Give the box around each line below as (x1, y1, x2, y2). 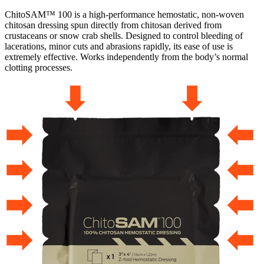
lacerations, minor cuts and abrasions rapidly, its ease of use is (5, 41, 233, 51)
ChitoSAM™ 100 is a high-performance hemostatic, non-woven (5, 9, 244, 19)
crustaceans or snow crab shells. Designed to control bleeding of (5, 30, 243, 41)
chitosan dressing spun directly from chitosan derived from (5, 19, 222, 30)
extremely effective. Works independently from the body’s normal (5, 51, 248, 62)
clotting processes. (5, 62, 72, 72)
